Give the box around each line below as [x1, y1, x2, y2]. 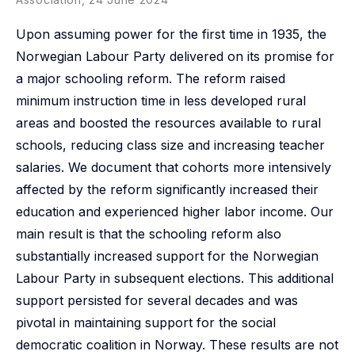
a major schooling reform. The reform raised [16, 71, 285, 86]
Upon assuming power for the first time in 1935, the [16, 26, 326, 42]
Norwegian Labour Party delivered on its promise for [16, 48, 334, 64]
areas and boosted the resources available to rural [16, 115, 321, 131]
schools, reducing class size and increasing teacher [16, 137, 325, 153]
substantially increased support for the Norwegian [16, 248, 319, 264]
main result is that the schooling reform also [16, 226, 281, 242]
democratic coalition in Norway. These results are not [16, 337, 338, 353]
